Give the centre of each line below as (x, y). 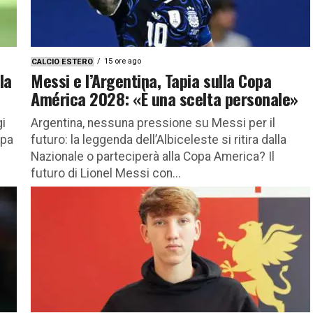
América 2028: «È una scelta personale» (165, 98)
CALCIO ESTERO (62, 61)
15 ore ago (123, 61)
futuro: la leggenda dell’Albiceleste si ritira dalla (159, 139)
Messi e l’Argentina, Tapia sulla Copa (151, 80)
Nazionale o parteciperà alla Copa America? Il (153, 156)
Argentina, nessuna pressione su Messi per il (153, 123)
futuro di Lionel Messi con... (106, 173)
